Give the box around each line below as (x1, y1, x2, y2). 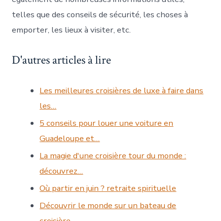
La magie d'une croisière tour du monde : (39, 150, 186, 162)
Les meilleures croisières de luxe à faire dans (39, 85, 204, 97)
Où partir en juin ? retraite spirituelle (39, 183, 177, 194)
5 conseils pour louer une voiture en (39, 117, 174, 129)
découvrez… (39, 165, 83, 177)
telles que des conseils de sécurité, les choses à (12, 8, 188, 20)
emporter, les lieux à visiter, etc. (12, 24, 131, 36)
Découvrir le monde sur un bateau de (39, 200, 177, 212)
